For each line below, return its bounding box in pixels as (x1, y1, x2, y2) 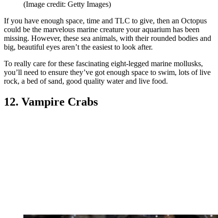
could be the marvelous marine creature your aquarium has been (4, 25, 200, 34)
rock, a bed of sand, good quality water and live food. (4, 76, 168, 85)
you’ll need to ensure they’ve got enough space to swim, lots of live (4, 68, 211, 76)
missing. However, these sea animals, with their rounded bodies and (4, 34, 211, 42)
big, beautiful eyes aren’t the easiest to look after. (4, 42, 153, 51)
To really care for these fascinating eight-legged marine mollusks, (4, 59, 203, 68)
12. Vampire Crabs (4, 95, 98, 108)
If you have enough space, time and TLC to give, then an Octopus (4, 16, 207, 25)
